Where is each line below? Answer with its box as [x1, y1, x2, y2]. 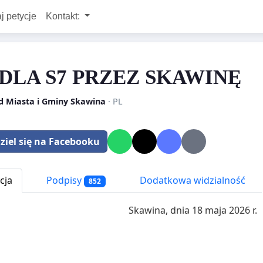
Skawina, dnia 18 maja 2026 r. [129, 203, 257, 217]
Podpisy [44, 173, 84, 187]
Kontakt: [45, 11, 82, 21]
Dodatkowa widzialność [137, 173, 245, 187]
